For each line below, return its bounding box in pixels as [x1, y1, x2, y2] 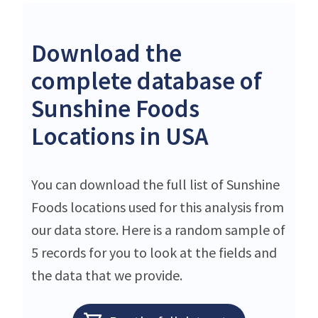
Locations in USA [31, 120, 209, 152]
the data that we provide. [31, 265, 182, 284]
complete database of [31, 65, 262, 97]
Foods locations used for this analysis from [31, 197, 284, 216]
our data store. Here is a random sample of [31, 220, 285, 238]
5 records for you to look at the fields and [31, 243, 277, 261]
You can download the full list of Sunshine [31, 175, 280, 193]
